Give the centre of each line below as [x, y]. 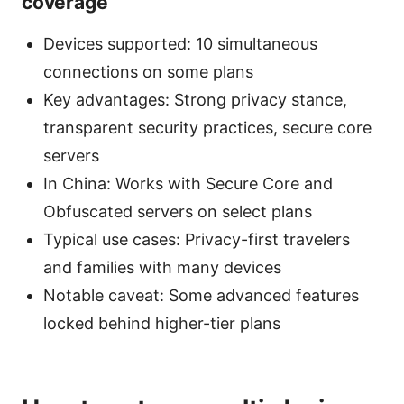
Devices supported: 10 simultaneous [180, 44]
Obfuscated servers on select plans [178, 212]
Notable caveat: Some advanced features [201, 296]
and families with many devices [162, 268]
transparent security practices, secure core [207, 128]
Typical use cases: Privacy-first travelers [197, 240]
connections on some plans [148, 72]
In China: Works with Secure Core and [188, 184]
